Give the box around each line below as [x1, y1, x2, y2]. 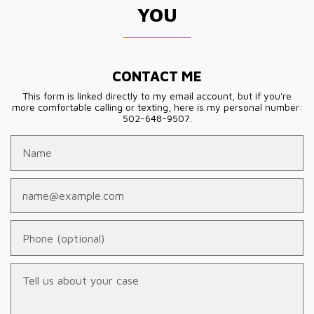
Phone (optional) [10, 221, 92, 235]
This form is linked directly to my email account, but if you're [22, 90, 292, 102]
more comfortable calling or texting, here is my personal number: [11, 101, 303, 114]
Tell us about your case [10, 264, 126, 277]
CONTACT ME [112, 68, 202, 85]
